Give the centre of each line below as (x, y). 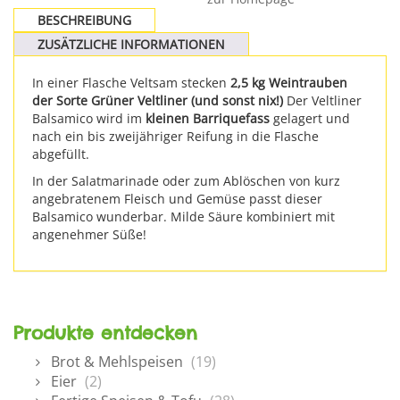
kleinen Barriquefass (208, 118)
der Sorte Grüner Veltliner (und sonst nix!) (158, 100)
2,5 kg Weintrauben (289, 83)
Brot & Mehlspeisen (117, 362)
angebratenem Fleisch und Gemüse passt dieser (177, 199)
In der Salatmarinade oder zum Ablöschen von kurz (186, 181)
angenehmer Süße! (89, 234)
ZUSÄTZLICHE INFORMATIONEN (131, 44)
